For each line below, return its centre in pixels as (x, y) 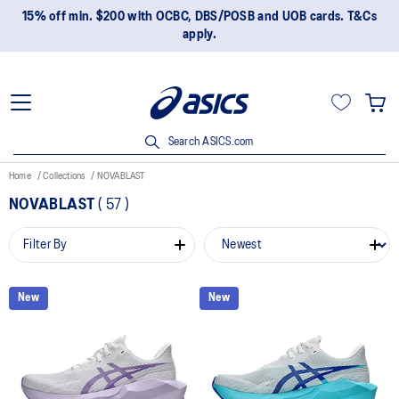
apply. (199, 35)
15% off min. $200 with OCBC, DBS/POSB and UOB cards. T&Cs (199, 17)
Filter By (45, 245)
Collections (65, 176)
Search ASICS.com (209, 142)
